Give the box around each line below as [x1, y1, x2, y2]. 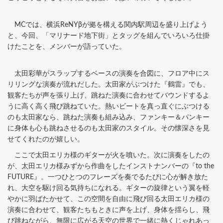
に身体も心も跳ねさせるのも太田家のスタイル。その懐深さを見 [7, 124, 210, 132]
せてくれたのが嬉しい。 [7, 135, 84, 143]
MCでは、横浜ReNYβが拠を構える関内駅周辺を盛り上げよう [7, 21, 208, 28]
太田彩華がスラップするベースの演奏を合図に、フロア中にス [7, 70, 210, 77]
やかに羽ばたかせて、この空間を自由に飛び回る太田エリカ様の [7, 195, 210, 203]
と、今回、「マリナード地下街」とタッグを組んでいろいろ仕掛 [7, 32, 210, 39]
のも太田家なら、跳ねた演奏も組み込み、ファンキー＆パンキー [7, 113, 210, 121]
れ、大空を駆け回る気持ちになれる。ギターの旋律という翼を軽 [7, 184, 210, 192]
